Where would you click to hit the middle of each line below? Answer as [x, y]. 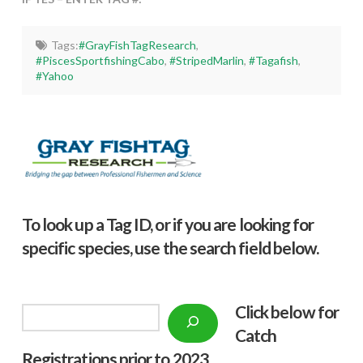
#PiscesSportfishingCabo [100, 60]
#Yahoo [55, 75]
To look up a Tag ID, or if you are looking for [168, 224]
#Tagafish [274, 60]
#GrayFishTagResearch [137, 45]
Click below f [279, 312]
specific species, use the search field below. [170, 248]
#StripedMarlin [207, 60]
